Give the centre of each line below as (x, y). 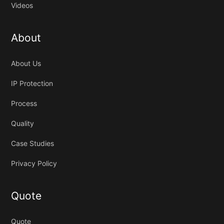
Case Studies (33, 143)
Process (24, 103)
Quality (23, 123)
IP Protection (32, 83)
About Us (26, 63)
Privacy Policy (34, 163)
